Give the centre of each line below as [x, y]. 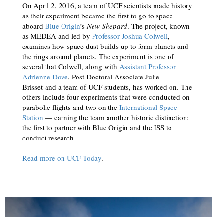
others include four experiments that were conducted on [106, 97]
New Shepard [107, 26]
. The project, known [158, 26]
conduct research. [49, 138]
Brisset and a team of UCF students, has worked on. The [107, 87]
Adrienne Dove [45, 77]
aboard [33, 26]
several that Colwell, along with [70, 67]
